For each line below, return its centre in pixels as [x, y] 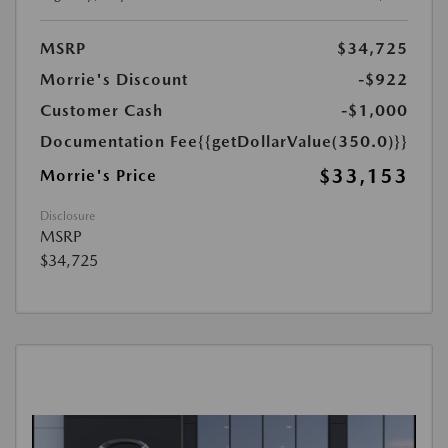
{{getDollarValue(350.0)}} [303, 142]
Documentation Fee [119, 142]
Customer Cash [101, 111]
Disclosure [67, 216]
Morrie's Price [98, 176]
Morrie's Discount [114, 80]
